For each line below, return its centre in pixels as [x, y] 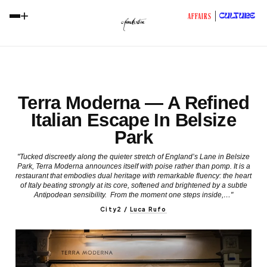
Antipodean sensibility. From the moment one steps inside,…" [133, 195]
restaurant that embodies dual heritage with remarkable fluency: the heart [133, 176]
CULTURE [237, 16]
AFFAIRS [199, 17]
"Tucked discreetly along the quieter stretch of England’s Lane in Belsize [133, 157]
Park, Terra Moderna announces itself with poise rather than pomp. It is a [133, 166]
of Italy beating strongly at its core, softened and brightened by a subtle [133, 185]
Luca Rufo [148, 209]
